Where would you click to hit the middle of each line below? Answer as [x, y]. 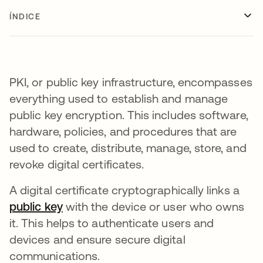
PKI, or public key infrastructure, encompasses [131, 82]
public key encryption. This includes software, [129, 115]
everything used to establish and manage [119, 98]
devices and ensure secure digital [97, 239]
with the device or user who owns [154, 206]
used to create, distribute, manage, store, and [128, 148]
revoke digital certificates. [78, 164]
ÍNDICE [25, 16]
